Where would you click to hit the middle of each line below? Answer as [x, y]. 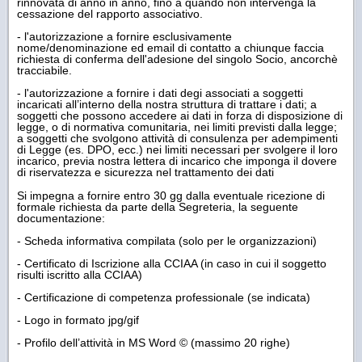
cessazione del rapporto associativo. [110, 13]
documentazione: [61, 218]
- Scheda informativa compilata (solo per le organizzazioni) [167, 240]
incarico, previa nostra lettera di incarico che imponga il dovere [177, 160]
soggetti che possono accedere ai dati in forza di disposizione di [180, 115]
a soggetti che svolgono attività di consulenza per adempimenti [177, 138]
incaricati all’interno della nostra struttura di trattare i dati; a [167, 104]
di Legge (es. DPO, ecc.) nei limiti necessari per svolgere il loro [177, 149]
